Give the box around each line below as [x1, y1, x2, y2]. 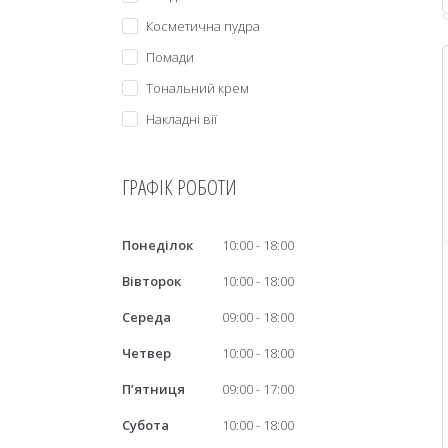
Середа [122, 308, 171, 326]
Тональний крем [146, 79, 249, 97]
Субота [122, 416, 169, 434]
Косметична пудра [146, 17, 260, 35]
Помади [146, 48, 194, 66]
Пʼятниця [122, 380, 185, 398]
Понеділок [122, 236, 193, 254]
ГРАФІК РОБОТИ [122, 173, 237, 201]
